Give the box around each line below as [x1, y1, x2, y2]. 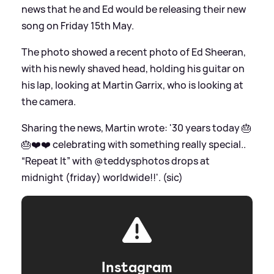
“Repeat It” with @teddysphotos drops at [21, 154, 210, 168]
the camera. [21, 94, 76, 108]
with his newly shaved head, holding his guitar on [21, 61, 245, 75]
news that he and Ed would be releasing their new [21, 2, 246, 16]
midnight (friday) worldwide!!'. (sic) [21, 170, 183, 184]
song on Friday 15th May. [21, 18, 134, 32]
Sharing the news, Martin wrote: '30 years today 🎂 [21, 120, 251, 135]
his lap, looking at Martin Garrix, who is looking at [21, 78, 243, 92]
